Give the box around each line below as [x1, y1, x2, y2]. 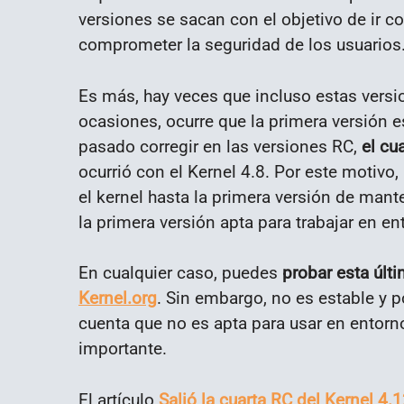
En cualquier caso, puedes [78, 262, 282, 284]
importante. [78, 338, 167, 360]
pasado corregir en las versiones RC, [78, 135, 362, 157]
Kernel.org [78, 288, 157, 309]
